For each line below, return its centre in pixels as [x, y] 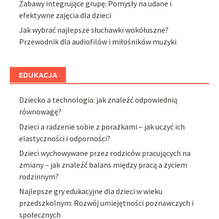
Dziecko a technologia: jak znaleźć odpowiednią [99, 100]
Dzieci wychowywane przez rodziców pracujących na [105, 153]
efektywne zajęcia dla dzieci [65, 15]
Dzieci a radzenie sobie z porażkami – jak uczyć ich [102, 126]
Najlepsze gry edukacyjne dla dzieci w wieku [91, 191]
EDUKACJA [38, 75]
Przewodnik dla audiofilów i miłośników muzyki [98, 42]
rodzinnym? [39, 177]
